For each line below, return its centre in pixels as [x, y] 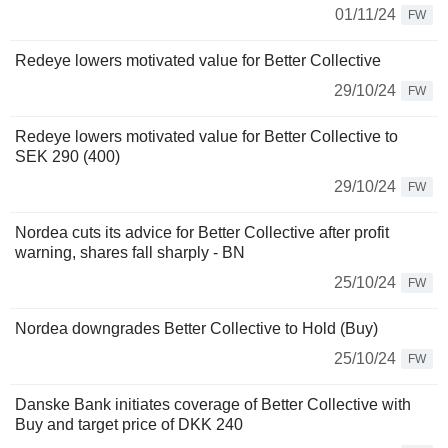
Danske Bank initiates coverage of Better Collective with [213, 404]
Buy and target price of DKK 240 [129, 424]
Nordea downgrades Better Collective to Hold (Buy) [196, 328]
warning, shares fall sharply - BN [130, 252]
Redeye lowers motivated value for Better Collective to [206, 136]
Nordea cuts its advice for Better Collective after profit [202, 232]
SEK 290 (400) [67, 156]
